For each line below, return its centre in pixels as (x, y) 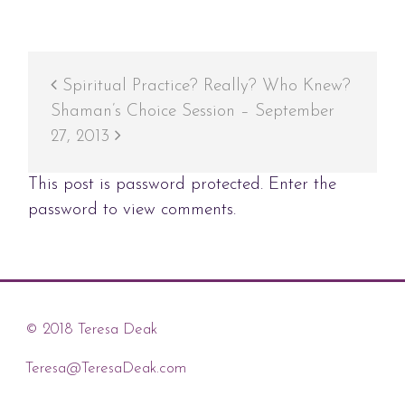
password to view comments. (132, 210)
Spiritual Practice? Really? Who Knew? (203, 86)
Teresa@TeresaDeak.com (105, 369)
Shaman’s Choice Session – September (192, 111)
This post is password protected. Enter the (182, 184)
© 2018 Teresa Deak (91, 329)
